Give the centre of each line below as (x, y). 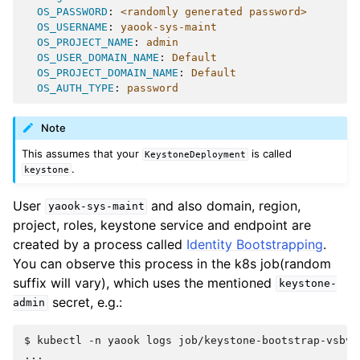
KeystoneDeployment (196, 154)
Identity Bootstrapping (255, 244)
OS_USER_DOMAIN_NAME (98, 57)
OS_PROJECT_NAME (85, 42)
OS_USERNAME (72, 27)
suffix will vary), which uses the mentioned (144, 282)
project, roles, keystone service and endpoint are (162, 225)
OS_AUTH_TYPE (76, 88)
